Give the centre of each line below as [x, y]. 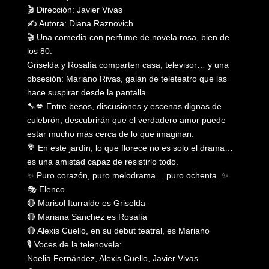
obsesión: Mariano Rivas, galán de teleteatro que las [127, 79]
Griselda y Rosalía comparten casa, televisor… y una [128, 65]
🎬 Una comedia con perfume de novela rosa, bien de [128, 38]
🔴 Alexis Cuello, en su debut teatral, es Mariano [118, 231]
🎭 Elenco [46, 189]
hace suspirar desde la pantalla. [87, 93]
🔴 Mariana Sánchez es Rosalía [87, 217]
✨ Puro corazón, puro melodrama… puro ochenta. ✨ [128, 176]
